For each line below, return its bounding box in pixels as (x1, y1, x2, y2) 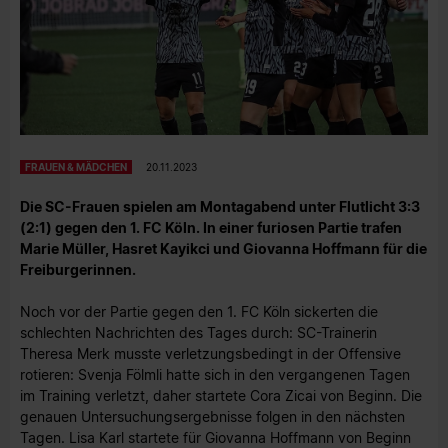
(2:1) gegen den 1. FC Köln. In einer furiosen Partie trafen (20, 218, 402, 236)
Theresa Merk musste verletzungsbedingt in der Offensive (20, 345, 401, 363)
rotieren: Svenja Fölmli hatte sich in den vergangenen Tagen (20, 366, 410, 384)
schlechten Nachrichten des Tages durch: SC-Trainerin (20, 324, 377, 342)
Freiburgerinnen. (20, 260, 136, 278)
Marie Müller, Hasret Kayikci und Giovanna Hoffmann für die (20, 239, 427, 257)
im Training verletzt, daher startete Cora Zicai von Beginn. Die (20, 387, 422, 405)
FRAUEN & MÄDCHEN (25, 160, 127, 173)
